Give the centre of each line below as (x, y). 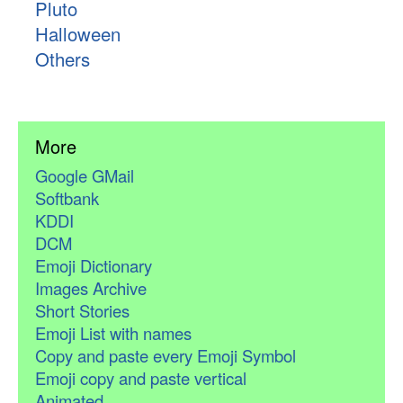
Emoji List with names (113, 333)
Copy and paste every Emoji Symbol (165, 356)
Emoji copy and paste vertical (140, 378)
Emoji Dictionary (93, 266)
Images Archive (90, 288)
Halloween (77, 33)
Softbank (67, 198)
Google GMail (84, 176)
